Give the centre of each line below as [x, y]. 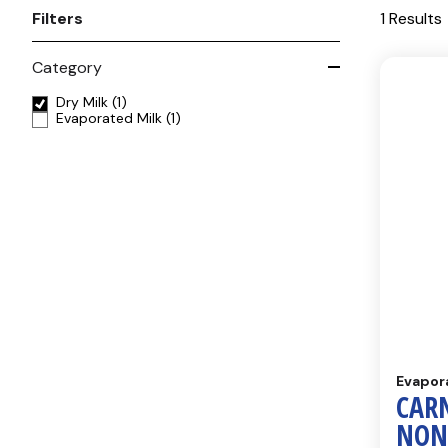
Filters [57, 18]
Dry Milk [84, 102]
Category [67, 67]
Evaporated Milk [111, 118]
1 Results [411, 18]
